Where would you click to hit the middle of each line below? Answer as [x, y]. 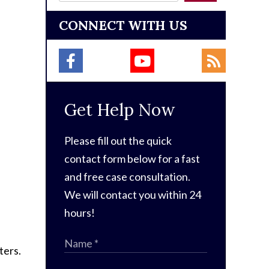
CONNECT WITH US [123, 25]
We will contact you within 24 [133, 195]
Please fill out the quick [118, 141]
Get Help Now [119, 110]
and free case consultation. [127, 177]
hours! [80, 213]
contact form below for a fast [132, 159]
